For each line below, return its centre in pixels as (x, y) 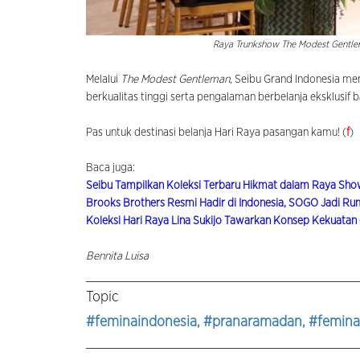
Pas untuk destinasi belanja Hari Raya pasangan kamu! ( (216, 132)
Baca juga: (110, 168)
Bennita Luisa (117, 256)
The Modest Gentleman (175, 79)
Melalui (103, 79)
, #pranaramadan (250, 322)
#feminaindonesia (141, 322)
